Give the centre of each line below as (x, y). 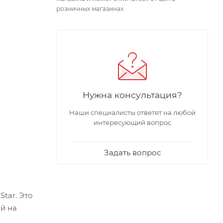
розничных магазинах (90, 8)
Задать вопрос (132, 152)
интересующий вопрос (132, 122)
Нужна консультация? (132, 95)
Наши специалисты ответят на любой (132, 112)
